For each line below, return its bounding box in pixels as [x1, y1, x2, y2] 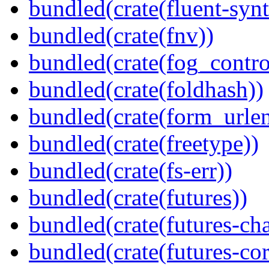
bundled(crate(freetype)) [29, 130, 259, 157]
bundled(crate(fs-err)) [29, 157, 232, 184]
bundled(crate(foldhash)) [29, 76, 264, 103]
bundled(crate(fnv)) [29, 22, 214, 49]
